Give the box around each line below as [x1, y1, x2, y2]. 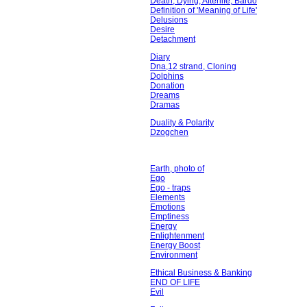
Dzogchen [150, 127, 188, 137]
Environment [150, 250, 197, 260]
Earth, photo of [150, 164, 204, 173]
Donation [150, 81, 184, 90]
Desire [150, 25, 175, 34]
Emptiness [150, 212, 189, 221]
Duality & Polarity [150, 118, 214, 127]
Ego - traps [150, 183, 191, 193]
